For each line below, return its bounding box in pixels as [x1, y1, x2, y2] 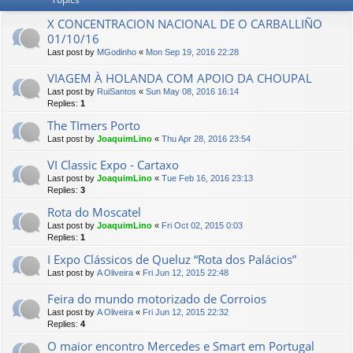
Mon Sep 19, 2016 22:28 [146, 47, 239, 57]
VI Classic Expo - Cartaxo [47, 157, 179, 173]
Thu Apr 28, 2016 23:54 [162, 134, 251, 143]
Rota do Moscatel [47, 204, 141, 220]
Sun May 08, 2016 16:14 [146, 87, 239, 96]
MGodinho [97, 47, 136, 57]
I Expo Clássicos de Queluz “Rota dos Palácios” [47, 251, 296, 267]
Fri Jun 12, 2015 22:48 [143, 268, 229, 277]
